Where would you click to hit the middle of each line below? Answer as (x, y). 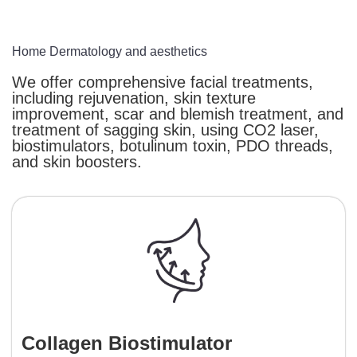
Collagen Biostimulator (127, 343)
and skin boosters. (77, 161)
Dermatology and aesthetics (127, 51)
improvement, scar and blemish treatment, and (178, 114)
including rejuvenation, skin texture (134, 98)
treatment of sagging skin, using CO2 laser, (165, 129)
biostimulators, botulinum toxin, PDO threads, (173, 145)
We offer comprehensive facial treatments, (163, 82)
